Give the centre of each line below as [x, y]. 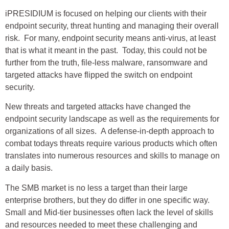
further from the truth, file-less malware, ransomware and [106, 62]
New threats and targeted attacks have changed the [98, 107]
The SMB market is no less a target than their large [96, 188]
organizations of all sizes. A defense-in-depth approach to [110, 131]
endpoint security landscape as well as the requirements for [112, 119]
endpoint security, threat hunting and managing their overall [112, 26]
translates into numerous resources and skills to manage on [112, 156]
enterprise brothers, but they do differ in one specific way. [107, 200]
